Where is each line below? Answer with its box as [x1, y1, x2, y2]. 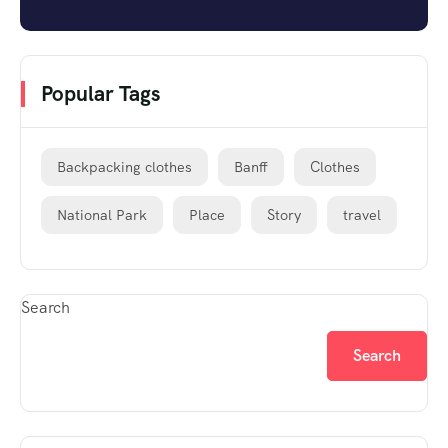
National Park [57, 205, 147, 224]
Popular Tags [41, 79, 160, 107]
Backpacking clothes [57, 157, 192, 176]
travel [343, 205, 381, 224]
